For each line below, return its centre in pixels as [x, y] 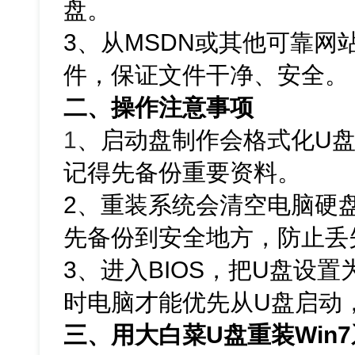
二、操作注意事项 [159, 108]
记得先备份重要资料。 [183, 173]
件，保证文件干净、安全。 [206, 75]
